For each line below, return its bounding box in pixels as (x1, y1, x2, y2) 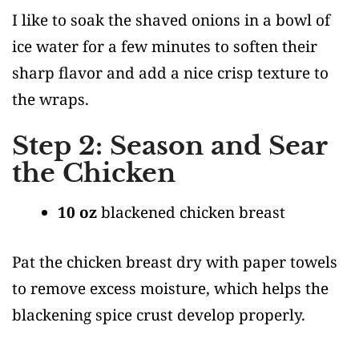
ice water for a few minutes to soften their (12, 36, 317, 57)
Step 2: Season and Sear (12, 130, 327, 162)
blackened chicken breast (97, 202, 285, 223)
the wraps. (12, 89, 89, 110)
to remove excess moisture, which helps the (12, 277, 329, 299)
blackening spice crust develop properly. (12, 304, 305, 325)
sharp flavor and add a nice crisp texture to (12, 63, 329, 83)
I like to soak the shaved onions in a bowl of (12, 10, 330, 30)
